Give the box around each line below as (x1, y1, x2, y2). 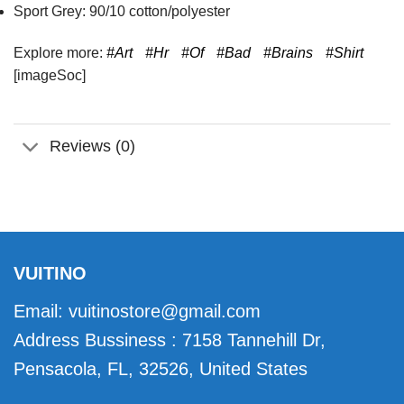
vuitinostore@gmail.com (69, 301, 261, 322)
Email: (14, 301, 69, 322)
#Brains (263, 45, 313, 61)
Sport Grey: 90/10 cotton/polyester (14, 4, 230, 20)
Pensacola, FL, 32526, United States (14, 359, 308, 380)
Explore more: (14, 45, 106, 61)
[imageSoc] (14, 68, 86, 84)
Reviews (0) (50, 137, 136, 156)
